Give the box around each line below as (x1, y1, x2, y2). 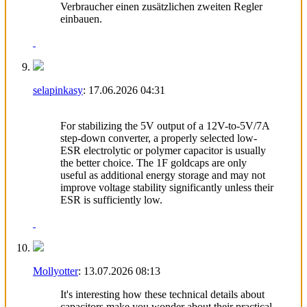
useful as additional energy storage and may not (60, 169, 265, 181)
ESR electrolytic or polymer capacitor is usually (60, 144, 266, 156)
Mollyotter (33, 265, 78, 277)
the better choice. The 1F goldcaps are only (60, 156, 247, 169)
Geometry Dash (60, 110, 103, 119)
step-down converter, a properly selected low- (60, 132, 257, 144)
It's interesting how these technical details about (60, 288, 265, 300)
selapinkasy (33, 84, 83, 96)
